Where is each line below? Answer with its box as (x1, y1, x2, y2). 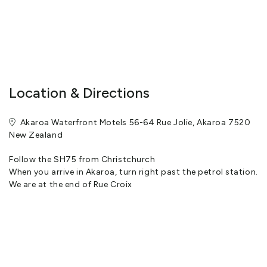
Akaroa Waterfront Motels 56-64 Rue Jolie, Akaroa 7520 (20, 117, 251, 128)
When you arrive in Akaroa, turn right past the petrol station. (9, 167, 258, 178)
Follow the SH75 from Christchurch (9, 154, 156, 165)
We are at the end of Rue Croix (9, 179, 132, 190)
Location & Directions (9, 84, 150, 102)
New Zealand (9, 130, 63, 141)
